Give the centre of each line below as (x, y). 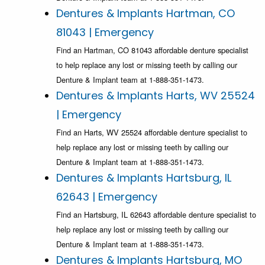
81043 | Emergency (105, 33)
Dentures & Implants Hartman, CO (146, 14)
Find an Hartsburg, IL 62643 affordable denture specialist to (156, 215)
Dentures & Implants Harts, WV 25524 (156, 96)
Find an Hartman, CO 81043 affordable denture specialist (152, 50)
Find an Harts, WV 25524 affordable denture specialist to (152, 132)
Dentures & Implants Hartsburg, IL (144, 178)
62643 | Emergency (107, 197)
